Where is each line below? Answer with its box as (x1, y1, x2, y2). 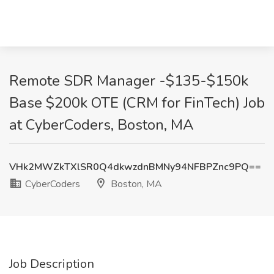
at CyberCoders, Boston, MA (9, 115, 194, 135)
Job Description (9, 256, 94, 272)
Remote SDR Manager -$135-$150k (9, 71, 248, 91)
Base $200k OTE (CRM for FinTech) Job (9, 93, 265, 113)
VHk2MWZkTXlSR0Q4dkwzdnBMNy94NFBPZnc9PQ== (9, 160, 261, 174)
